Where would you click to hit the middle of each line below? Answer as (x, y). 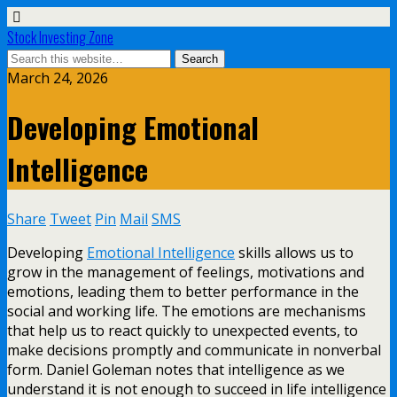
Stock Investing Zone (60, 37)
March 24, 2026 (58, 78)
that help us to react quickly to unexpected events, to (183, 330)
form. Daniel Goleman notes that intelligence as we (176, 369)
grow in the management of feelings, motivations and (186, 272)
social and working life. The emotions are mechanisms (187, 311)
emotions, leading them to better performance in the (183, 291)
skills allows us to (294, 252)
